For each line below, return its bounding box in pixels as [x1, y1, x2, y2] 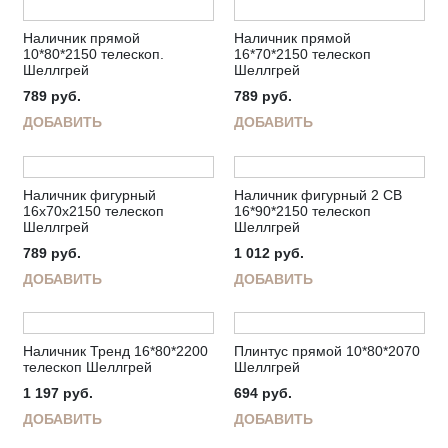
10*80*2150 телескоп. [23, 46, 164, 63]
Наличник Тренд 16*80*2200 [23, 343, 208, 360]
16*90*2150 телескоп [234, 202, 371, 219]
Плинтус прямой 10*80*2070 [234, 343, 420, 360]
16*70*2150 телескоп [234, 46, 371, 63]
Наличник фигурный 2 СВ [234, 186, 402, 203]
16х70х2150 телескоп [23, 202, 164, 219]
